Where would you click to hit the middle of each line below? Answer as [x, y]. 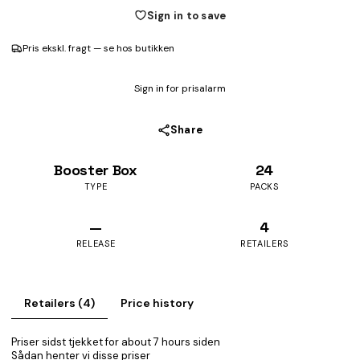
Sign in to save [186, 15]
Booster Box [96, 170]
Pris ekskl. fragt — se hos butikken [98, 48]
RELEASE [96, 243]
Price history [157, 303]
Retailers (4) [59, 303]
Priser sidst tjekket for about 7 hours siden [116, 342]
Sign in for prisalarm [180, 88]
